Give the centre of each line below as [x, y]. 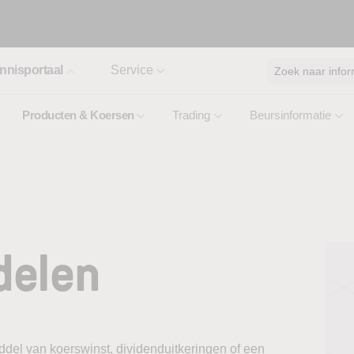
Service [132, 70]
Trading [191, 115]
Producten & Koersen [78, 115]
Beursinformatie [290, 115]
